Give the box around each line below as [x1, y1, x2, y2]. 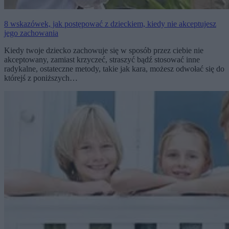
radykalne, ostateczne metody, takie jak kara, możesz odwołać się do [4, 64, 224, 74]
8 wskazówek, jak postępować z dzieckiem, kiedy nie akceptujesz [4, 19, 216, 29]
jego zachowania [4, 29, 58, 38]
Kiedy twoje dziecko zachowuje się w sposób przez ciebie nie [4, 46, 203, 55]
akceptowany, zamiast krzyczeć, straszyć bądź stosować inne [4, 55, 200, 64]
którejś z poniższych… [4, 74, 78, 83]
